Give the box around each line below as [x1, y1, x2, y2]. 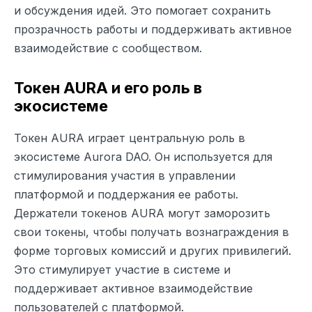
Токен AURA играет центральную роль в [14, 130, 245, 145]
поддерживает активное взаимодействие [14, 281, 253, 295]
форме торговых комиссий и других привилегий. [14, 243, 291, 258]
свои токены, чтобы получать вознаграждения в [14, 224, 289, 239]
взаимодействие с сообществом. [14, 40, 202, 55]
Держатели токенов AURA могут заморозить [14, 205, 270, 220]
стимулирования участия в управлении [14, 168, 235, 182]
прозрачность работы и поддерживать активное [14, 22, 292, 36]
